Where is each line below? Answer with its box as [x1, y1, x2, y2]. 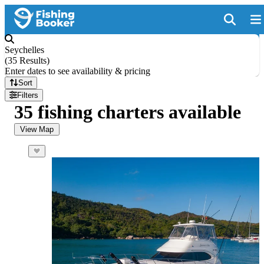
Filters [17, 91, 39, 100]
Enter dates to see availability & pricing [5, 66, 150, 76]
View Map [20, 125, 54, 134]
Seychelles [5, 45, 44, 55]
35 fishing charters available [14, 101, 241, 123]
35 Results [8, 55, 47, 65]
